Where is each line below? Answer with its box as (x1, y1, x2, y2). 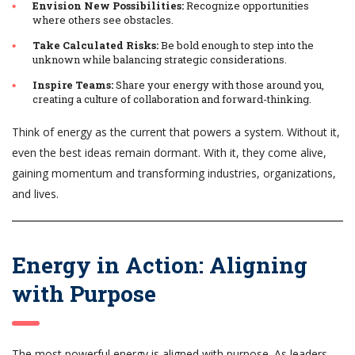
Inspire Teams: (32, 77, 113, 92)
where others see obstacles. (32, 12, 174, 27)
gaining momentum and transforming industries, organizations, (12, 165, 336, 181)
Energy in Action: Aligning (12, 250, 307, 280)
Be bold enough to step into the (158, 37, 314, 52)
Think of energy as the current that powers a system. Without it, (12, 124, 340, 139)
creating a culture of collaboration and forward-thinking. (32, 91, 311, 106)
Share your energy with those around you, (113, 77, 324, 92)
